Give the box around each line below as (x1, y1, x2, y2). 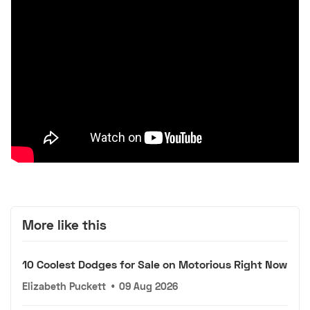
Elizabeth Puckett (22, 280, 106, 292)
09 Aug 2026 (119, 280, 179, 292)
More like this (22, 217, 107, 233)
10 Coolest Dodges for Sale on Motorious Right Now (22, 257, 287, 271)
